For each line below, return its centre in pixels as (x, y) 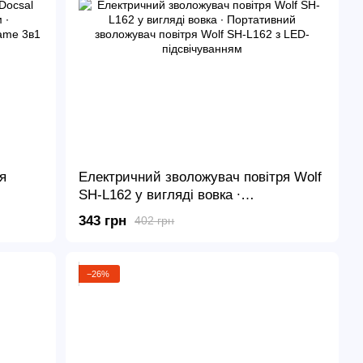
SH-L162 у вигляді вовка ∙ (160, 194)
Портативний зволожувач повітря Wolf (201, 212)
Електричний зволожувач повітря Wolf (201, 177)
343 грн (103, 220)
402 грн (155, 221)
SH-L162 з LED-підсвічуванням (177, 230)
